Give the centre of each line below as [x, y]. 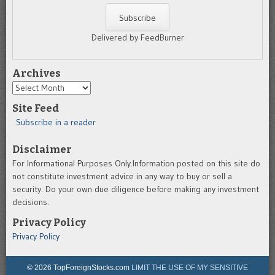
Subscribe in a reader [56, 122]
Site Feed [36, 108]
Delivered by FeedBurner [137, 37]
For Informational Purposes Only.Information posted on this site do [136, 163]
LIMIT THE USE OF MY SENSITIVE [190, 267]
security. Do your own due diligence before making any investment [136, 189]
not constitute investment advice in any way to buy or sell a [122, 176]
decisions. [31, 202]
